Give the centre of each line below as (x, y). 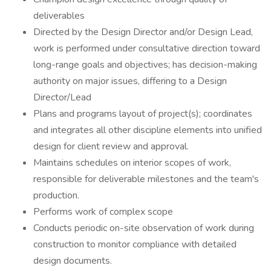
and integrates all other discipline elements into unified (148, 130)
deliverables (59, 16)
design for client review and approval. (111, 146)
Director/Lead (62, 97)
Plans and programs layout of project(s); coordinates (143, 114)
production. (56, 195)
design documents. (73, 261)
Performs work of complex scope (103, 212)
